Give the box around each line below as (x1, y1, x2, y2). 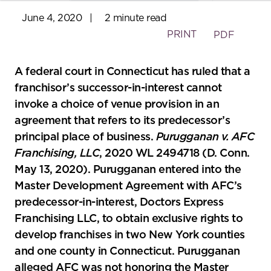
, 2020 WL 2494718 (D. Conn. (99, 148, 250, 160)
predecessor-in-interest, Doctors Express (15, 197, 223, 209)
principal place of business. (15, 132, 156, 143)
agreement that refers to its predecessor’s (15, 116, 230, 127)
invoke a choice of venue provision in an (15, 99, 219, 111)
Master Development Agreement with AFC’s (15, 181, 242, 192)
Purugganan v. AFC (155, 132, 254, 143)
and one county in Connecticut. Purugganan (15, 246, 240, 258)
